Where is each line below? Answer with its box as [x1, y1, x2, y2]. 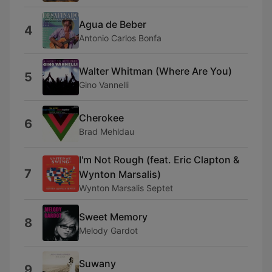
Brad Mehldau [79, 126, 134, 137]
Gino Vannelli [79, 79, 129, 90]
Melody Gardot [79, 225, 138, 236]
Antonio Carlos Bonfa [79, 32, 161, 43]
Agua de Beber [79, 18, 146, 30]
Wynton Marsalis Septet [79, 183, 173, 193]
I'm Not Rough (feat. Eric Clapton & [79, 154, 239, 166]
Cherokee [79, 111, 124, 124]
